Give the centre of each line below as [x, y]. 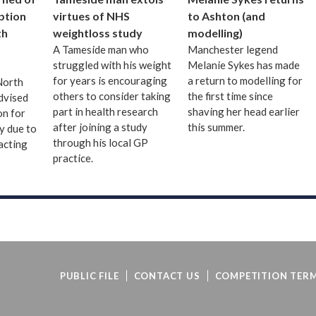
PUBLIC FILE [89, 276]
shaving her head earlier [243, 112]
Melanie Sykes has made [243, 65]
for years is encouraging [110, 81]
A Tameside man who [101, 50]
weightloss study [98, 33]
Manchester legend [232, 50]
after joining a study [101, 127]
